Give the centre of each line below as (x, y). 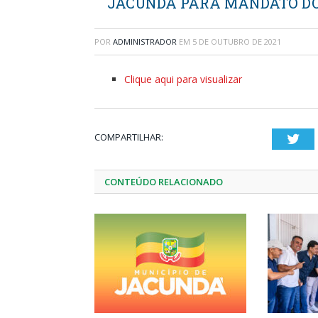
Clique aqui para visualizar (183, 79)
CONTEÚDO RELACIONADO (164, 182)
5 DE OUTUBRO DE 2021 (237, 42)
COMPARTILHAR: (129, 137)
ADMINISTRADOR (145, 42)
